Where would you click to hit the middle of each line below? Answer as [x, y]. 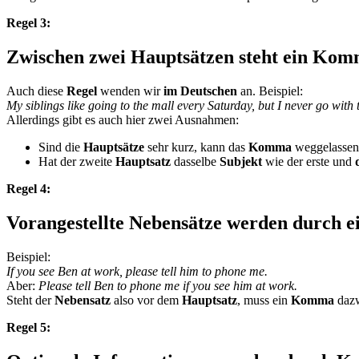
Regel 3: [28, 23]
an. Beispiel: [270, 91]
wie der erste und [309, 162]
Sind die [61, 147]
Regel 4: [28, 189]
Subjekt [241, 162]
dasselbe [195, 162]
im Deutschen [200, 91]
